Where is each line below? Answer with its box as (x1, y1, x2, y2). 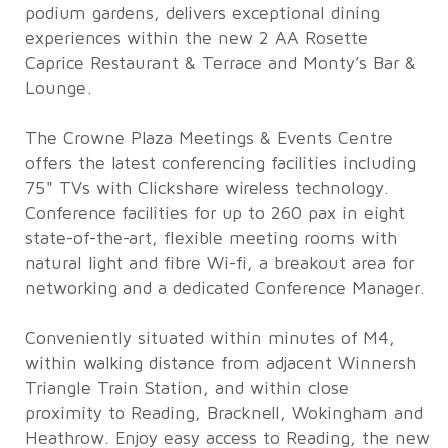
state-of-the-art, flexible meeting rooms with (24, 229, 397, 248)
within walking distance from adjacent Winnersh (24, 354, 416, 373)
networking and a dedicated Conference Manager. (24, 279, 425, 298)
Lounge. (24, 79, 92, 98)
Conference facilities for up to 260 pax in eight (24, 204, 405, 223)
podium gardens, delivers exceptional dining (24, 4, 380, 23)
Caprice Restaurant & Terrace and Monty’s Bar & (24, 54, 416, 73)
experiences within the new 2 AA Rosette (24, 29, 368, 48)
